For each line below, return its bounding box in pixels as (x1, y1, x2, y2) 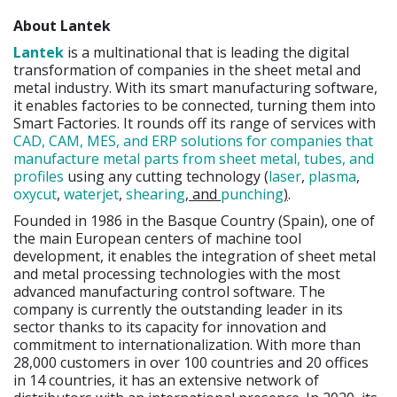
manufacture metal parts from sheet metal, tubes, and (13, 149, 374, 169)
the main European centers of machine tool (13, 229, 301, 249)
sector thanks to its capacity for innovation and (13, 317, 326, 338)
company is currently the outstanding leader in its (13, 300, 343, 320)
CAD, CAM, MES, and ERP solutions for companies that (13, 131, 373, 152)
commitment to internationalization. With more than (13, 335, 361, 355)
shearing (126, 184, 185, 205)
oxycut (13, 184, 57, 205)
